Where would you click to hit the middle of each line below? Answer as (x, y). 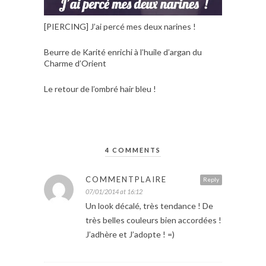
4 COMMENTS (133, 150)
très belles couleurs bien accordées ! (153, 220)
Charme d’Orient (75, 64)
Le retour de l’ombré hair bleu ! (100, 89)
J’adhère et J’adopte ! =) (130, 235)
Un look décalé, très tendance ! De (149, 206)
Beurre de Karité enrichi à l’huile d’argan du (123, 52)
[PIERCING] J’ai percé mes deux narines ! (120, 27)
